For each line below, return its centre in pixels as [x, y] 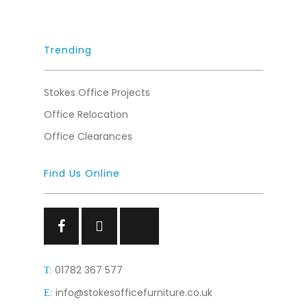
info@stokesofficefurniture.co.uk [134, 293]
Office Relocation [86, 114]
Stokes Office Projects [97, 93]
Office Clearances [88, 136]
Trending [68, 50]
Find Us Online [82, 173]
